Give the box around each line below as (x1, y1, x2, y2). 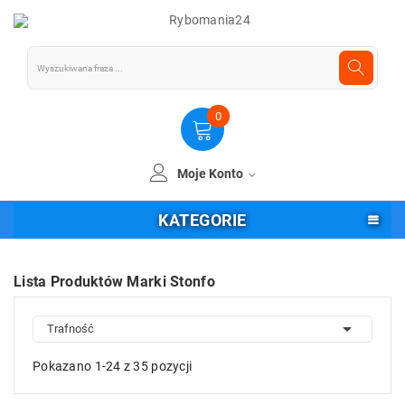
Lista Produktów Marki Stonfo (14, 273, 215, 290)
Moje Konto (176, 166, 246, 181)
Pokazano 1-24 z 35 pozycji (33, 359, 193, 373)
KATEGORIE (158, 211, 247, 230)
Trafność (47, 322, 94, 335)
